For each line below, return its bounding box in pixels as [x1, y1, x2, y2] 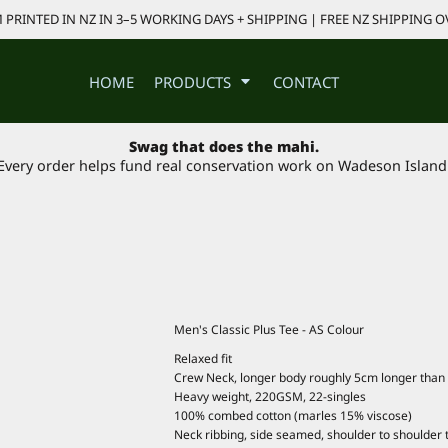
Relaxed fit [174, 349, 232, 367]
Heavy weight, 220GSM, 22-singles [174, 387, 366, 405]
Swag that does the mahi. [129, 137, 319, 157]
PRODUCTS [154, 71, 235, 92]
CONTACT [273, 71, 339, 92]
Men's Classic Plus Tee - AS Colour [174, 320, 364, 338]
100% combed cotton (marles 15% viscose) [174, 406, 412, 424]
